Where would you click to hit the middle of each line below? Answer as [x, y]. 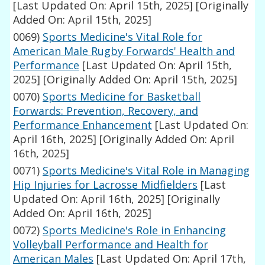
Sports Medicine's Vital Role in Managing [146, 171]
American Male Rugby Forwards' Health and [124, 51]
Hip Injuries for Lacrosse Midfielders [106, 185]
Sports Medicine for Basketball [122, 97]
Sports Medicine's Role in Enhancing [135, 230]
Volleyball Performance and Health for [111, 245]
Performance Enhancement [83, 125]
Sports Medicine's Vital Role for [123, 37]
